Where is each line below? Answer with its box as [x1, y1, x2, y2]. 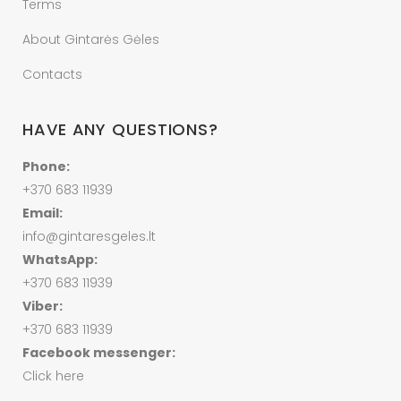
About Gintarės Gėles [22, 30, 159, 48]
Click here [22, 367, 84, 385]
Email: [22, 204, 63, 222]
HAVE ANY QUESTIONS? [22, 118, 219, 141]
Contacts [22, 65, 82, 83]
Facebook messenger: [22, 344, 175, 362]
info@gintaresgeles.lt [22, 227, 156, 245]
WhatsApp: [22, 251, 98, 269]
